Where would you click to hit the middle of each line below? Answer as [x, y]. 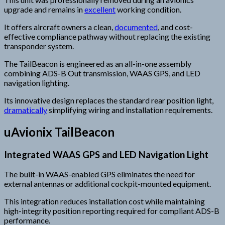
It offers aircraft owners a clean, [59, 27]
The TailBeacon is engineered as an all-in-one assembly [98, 63]
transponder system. [39, 46]
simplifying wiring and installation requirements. [130, 109]
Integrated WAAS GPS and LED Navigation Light [106, 154]
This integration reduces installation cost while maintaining [104, 201]
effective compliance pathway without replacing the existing [107, 36]
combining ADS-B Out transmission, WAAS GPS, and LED [102, 73]
